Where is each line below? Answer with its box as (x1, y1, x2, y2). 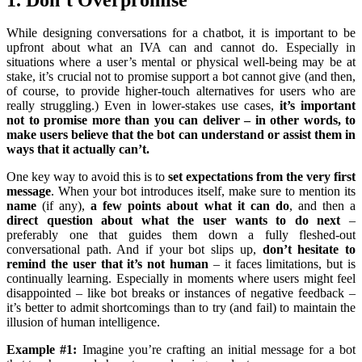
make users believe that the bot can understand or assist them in (6, 128, 356, 142)
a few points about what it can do (90, 199, 289, 213)
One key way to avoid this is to (6, 170, 168, 184)
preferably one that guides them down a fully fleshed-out (6, 228, 356, 242)
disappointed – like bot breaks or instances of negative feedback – (6, 286, 356, 301)
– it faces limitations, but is (208, 257, 356, 271)
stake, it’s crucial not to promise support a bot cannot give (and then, (6, 69, 356, 84)
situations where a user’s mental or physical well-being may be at (6, 55, 356, 69)
